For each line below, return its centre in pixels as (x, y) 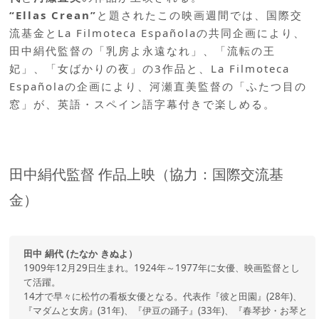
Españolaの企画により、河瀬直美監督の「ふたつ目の (158, 86)
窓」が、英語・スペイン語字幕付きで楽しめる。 (143, 104)
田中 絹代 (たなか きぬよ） (81, 254)
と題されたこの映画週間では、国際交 (200, 15)
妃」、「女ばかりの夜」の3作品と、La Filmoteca (150, 68)
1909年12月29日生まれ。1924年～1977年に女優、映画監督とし (162, 268)
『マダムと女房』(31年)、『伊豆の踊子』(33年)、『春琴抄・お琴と (166, 311)
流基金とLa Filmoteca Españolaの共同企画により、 (158, 32)
